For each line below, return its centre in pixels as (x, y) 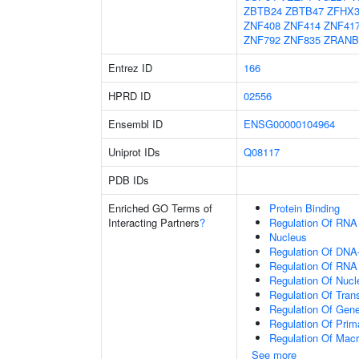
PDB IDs (129, 180)
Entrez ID (130, 68)
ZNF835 (302, 40)
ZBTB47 (305, 11)
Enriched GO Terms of (160, 208)
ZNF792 (262, 40)
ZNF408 (262, 25)
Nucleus (288, 237)
